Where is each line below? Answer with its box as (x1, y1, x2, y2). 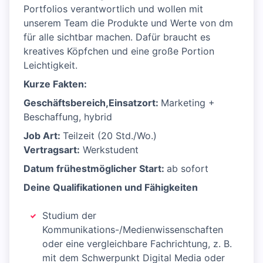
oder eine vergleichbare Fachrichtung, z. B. (42, 238, 232, 250)
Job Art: (23, 130, 63, 142)
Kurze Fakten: (23, 78, 87, 90)
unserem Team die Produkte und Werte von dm (23, 17, 233, 29)
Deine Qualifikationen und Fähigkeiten (23, 181, 198, 194)
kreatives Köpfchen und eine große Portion (23, 45, 214, 58)
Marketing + (161, 97, 215, 109)
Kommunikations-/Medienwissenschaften (42, 224, 223, 236)
